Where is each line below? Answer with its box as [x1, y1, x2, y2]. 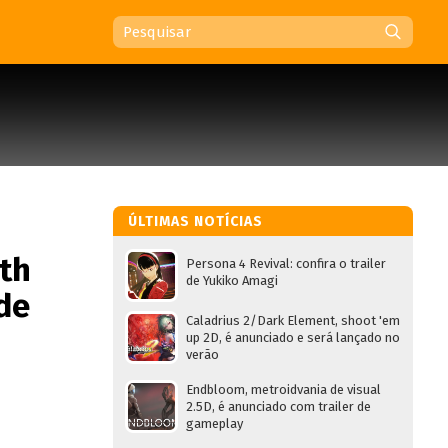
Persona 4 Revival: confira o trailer [186, 256, 386, 271]
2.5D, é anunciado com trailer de [186, 399, 371, 414]
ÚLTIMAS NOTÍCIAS [128, 213, 263, 230]
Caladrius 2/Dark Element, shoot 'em [186, 313, 400, 328]
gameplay [186, 416, 243, 431]
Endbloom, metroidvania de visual [186, 382, 381, 397]
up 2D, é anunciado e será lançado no [186, 330, 400, 345]
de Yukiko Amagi [186, 273, 278, 288]
